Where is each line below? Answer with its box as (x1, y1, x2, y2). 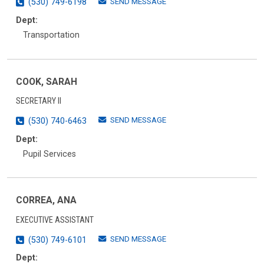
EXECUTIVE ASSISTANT (16, 214, 94, 225)
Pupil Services (23, 148, 76, 159)
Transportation (23, 29, 80, 40)
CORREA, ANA (16, 194, 77, 206)
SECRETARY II (16, 96, 61, 107)
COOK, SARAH (16, 75, 77, 87)
